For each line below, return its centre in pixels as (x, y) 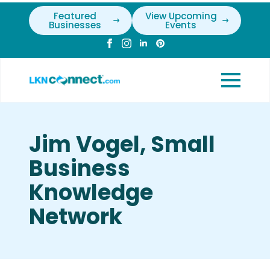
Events (181, 25)
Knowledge (91, 193)
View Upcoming (181, 16)
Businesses (75, 25)
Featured (75, 16)
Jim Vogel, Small (122, 144)
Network (76, 217)
